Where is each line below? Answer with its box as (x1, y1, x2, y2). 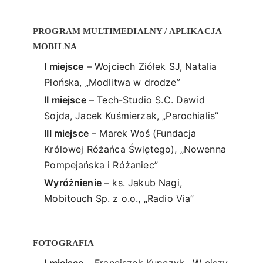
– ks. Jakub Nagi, (101, 176, 182, 188)
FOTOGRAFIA (33, 238, 95, 248)
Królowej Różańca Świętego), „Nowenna (44, 143, 226, 155)
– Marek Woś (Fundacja (88, 127, 197, 139)
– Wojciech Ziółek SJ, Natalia (83, 60, 217, 72)
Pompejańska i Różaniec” (44, 159, 158, 171)
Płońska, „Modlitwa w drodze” (44, 76, 180, 88)
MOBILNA (33, 41, 77, 51)
